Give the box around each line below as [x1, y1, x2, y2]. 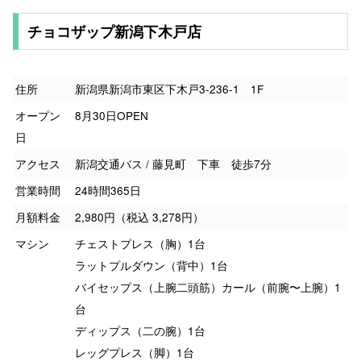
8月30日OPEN [75, 107, 148, 124]
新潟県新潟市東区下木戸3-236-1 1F [75, 81, 263, 98]
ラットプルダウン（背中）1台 [75, 257, 228, 274]
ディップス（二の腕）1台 [75, 322, 205, 339]
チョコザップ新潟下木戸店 [27, 21, 201, 43]
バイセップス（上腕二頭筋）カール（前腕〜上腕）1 [75, 279, 341, 296]
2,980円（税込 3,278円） [75, 209, 204, 226]
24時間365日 [75, 182, 141, 199]
